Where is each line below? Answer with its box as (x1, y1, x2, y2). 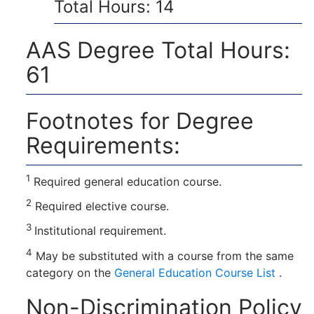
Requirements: (26, 131, 180, 159)
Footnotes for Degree (26, 107, 254, 135)
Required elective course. (32, 199, 169, 214)
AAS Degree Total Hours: (26, 36, 290, 64)
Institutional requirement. (34, 224, 166, 238)
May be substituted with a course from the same (32, 248, 294, 263)
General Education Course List (114, 265, 275, 280)
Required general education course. (30, 174, 221, 189)
